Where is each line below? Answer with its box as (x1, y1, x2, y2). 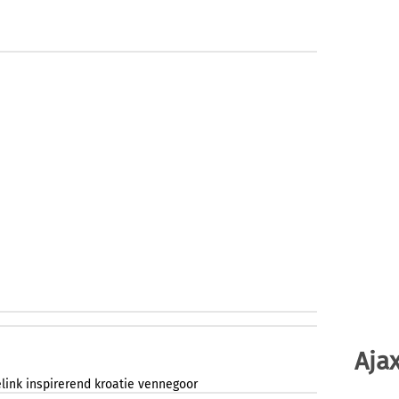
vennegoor (138, 377, 198, 393)
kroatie (94, 377, 134, 393)
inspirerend (26, 377, 91, 393)
